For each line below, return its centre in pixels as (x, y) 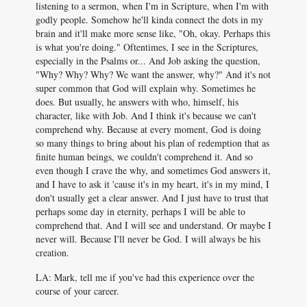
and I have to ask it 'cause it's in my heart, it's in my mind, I (152, 184)
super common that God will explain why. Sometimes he (146, 88)
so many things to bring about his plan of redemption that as (152, 143)
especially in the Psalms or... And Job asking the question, (148, 61)
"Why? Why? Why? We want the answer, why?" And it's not (153, 74)
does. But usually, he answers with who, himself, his (137, 102)
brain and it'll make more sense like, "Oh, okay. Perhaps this (153, 33)
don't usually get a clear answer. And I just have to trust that (152, 198)
